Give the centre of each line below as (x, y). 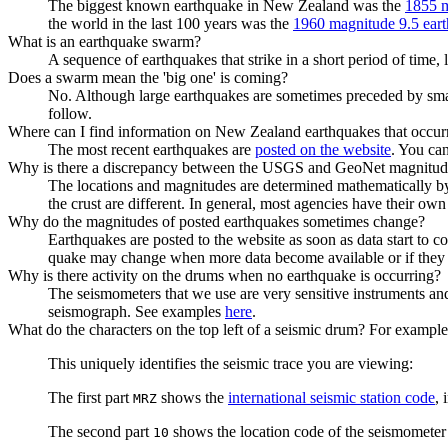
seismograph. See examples (136, 311)
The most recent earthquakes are (151, 149)
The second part (100, 431)
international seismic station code (331, 397)
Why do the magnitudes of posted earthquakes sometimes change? (216, 221)
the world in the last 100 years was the (170, 23)
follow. (70, 113)
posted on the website (323, 149)
